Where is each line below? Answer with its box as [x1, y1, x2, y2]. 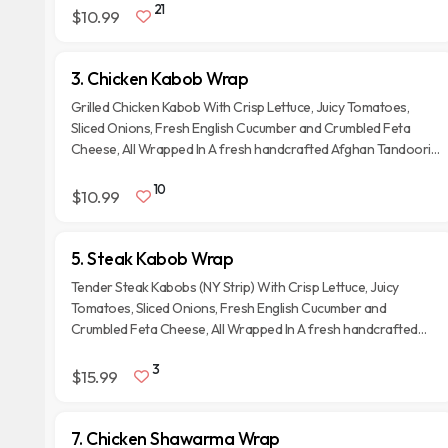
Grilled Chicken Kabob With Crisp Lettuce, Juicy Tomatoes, [70, 98, 410, 116]
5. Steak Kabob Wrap [70, 247, 234, 270]
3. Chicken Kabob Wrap [70, 67, 249, 90]
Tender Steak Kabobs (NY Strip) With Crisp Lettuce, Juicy [70, 278, 399, 296]
